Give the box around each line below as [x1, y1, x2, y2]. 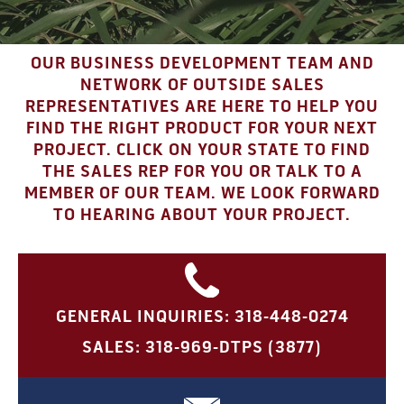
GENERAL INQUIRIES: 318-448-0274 [55, 306, 349, 327]
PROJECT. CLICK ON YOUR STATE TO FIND [33, 140, 371, 161]
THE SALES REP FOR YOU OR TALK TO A [41, 161, 363, 182]
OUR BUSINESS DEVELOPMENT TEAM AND [30, 53, 374, 74]
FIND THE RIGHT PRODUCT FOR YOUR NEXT [26, 118, 378, 139]
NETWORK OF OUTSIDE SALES [79, 75, 325, 96]
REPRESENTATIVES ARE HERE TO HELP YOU [25, 96, 379, 117]
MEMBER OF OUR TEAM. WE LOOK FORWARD [23, 183, 381, 204]
